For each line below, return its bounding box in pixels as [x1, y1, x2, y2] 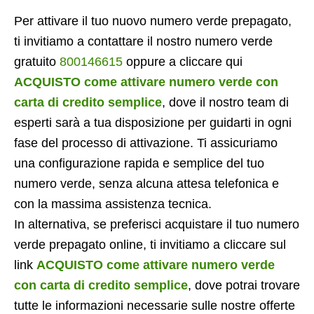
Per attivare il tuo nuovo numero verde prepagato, [14, 14, 292, 28]
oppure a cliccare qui [123, 55, 243, 69]
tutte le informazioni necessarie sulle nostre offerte [14, 299, 295, 313]
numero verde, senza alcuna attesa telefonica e [14, 177, 279, 191]
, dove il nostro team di [162, 95, 289, 109]
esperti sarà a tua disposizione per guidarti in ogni [14, 116, 292, 130]
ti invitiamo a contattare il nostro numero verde [14, 34, 273, 48]
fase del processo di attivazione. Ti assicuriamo [14, 136, 278, 150]
